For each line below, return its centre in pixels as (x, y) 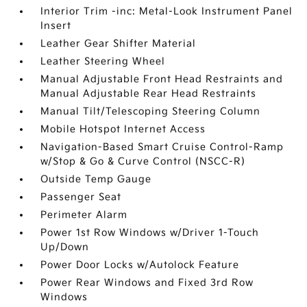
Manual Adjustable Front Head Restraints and (162, 79)
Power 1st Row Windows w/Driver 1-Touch (150, 233)
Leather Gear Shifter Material (119, 44)
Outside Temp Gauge (96, 179)
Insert (56, 26)
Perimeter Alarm (84, 215)
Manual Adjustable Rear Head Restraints (149, 94)
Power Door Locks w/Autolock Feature (140, 265)
